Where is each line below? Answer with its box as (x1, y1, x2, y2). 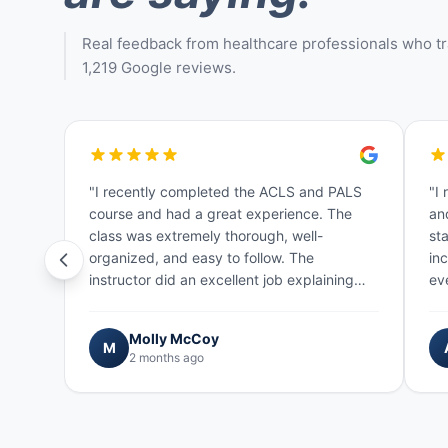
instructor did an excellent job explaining (89, 270, 354, 288)
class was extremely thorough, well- (89, 226, 323, 244)
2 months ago (129, 350, 204, 366)
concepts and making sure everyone (89, 292, 328, 310)
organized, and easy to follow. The (89, 248, 314, 266)
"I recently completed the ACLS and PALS (89, 182, 362, 200)
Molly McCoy (129, 330, 219, 348)
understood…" (89, 314, 181, 332)
